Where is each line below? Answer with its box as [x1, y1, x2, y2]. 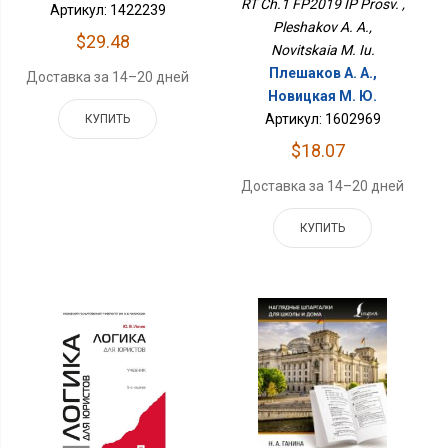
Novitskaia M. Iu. [270, 42, 375, 59]
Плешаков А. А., [268, 65, 377, 82]
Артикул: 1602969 [264, 111, 381, 128]
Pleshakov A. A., [273, 19, 373, 36]
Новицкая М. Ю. [268, 88, 378, 105]
